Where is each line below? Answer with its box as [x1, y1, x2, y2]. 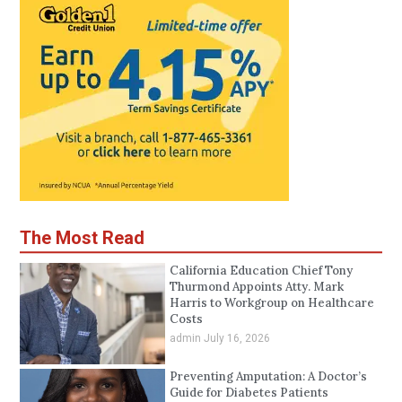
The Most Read [20, 227, 145, 249]
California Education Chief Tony [169, 263, 353, 279]
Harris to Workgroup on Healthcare [169, 295, 374, 311]
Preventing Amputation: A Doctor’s [169, 369, 367, 385]
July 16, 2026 [203, 332, 270, 345]
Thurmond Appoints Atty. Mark [169, 279, 344, 295]
